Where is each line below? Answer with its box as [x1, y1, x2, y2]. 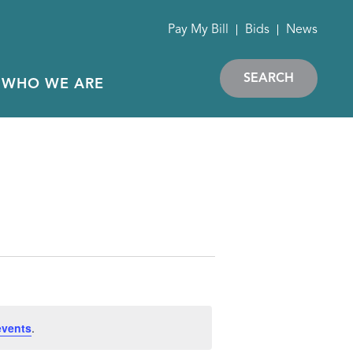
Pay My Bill [168, 24, 229, 36]
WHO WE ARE [2, 77, 104, 91]
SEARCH [243, 72, 294, 85]
